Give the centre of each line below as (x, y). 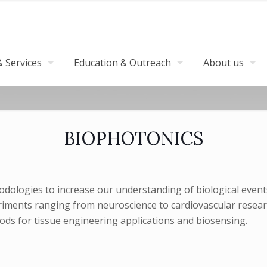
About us (223, 63)
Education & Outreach (122, 63)
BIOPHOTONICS (133, 138)
